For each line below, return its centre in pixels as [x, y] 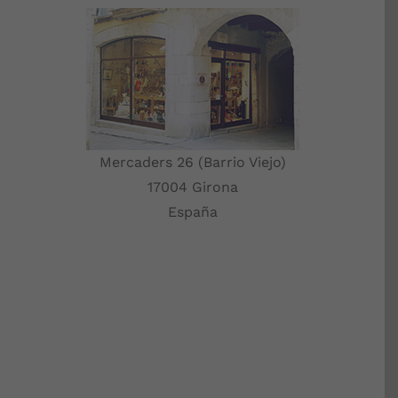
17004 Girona [192, 187]
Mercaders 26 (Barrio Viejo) [192, 162]
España [192, 211]
